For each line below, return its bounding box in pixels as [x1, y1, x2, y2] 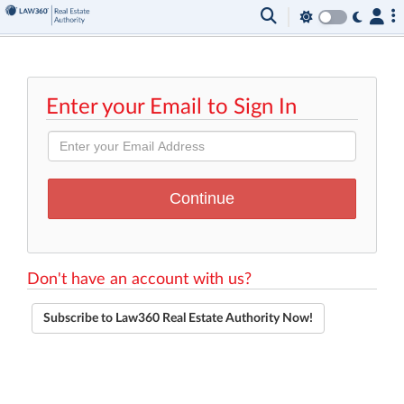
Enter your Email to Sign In [46, 96, 297, 118]
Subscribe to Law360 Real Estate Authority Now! [43, 312, 313, 325]
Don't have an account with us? [27, 271, 252, 288]
